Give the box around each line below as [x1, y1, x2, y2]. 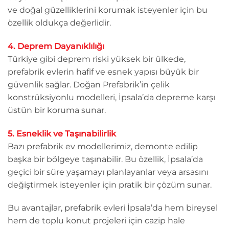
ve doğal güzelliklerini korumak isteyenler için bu [8, 5, 208, 15]
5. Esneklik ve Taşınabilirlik [8, 128, 116, 139]
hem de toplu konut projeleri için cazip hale [8, 216, 185, 226]
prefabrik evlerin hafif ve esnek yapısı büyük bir [8, 66, 199, 77]
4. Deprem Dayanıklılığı [8, 41, 104, 51]
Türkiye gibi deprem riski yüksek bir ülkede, [8, 54, 186, 64]
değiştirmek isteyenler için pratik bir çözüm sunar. [8, 179, 212, 190]
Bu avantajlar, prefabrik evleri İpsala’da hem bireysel [8, 203, 218, 213]
